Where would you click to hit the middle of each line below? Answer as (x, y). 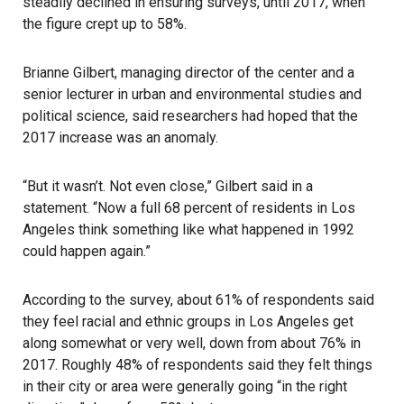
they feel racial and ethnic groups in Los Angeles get (188, 322)
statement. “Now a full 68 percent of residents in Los (189, 208)
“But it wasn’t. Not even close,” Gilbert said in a (168, 187)
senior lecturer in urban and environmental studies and (192, 95)
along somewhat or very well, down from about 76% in (192, 344)
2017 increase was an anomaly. (120, 138)
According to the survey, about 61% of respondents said (198, 300)
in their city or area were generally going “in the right (185, 387)
